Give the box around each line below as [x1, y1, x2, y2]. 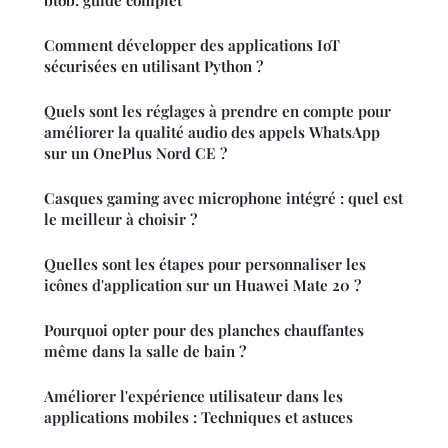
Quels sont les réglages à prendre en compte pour [44, 101, 391, 122]
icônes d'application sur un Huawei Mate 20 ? [44, 275, 361, 296]
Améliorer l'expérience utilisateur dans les [44, 386, 343, 407]
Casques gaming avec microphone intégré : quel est [44, 188, 403, 209]
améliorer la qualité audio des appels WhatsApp [44, 122, 380, 143]
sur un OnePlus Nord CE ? [44, 143, 227, 164]
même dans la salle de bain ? [44, 341, 246, 362]
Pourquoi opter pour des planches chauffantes [44, 320, 364, 341]
